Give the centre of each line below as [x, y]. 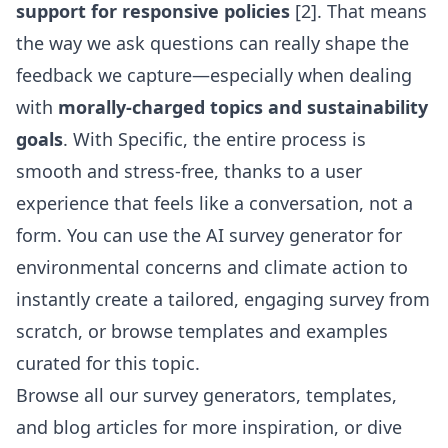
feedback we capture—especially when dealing [214, 75]
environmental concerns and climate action [200, 267]
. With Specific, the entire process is [214, 139]
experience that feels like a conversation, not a [214, 203]
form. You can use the [111, 235]
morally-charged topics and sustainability [243, 107]
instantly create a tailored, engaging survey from [223, 299]
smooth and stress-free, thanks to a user [189, 171]
